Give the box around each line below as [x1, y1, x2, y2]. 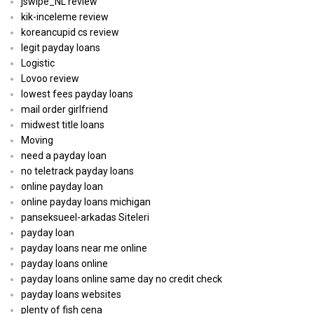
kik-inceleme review [21, 11, 109, 23]
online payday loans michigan [21, 196, 151, 208]
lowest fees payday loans [21, 88, 133, 100]
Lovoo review [21, 73, 79, 85]
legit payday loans [21, 42, 100, 54]
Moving [21, 135, 53, 146]
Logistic [21, 57, 55, 69]
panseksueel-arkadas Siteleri [21, 212, 149, 224]
